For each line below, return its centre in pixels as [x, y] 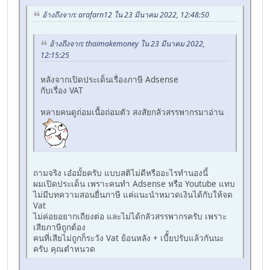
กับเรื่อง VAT [62, 90]
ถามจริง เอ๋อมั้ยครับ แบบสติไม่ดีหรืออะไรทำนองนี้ [121, 172]
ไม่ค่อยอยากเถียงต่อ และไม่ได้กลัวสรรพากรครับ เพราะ [130, 216]
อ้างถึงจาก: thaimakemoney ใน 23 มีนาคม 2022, [127, 43]
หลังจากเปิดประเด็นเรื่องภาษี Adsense [109, 79]
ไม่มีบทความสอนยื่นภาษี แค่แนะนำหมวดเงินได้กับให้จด [133, 194]
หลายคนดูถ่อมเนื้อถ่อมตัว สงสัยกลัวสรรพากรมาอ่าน [133, 111]
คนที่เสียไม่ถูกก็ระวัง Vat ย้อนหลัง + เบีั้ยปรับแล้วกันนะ [128, 237]
